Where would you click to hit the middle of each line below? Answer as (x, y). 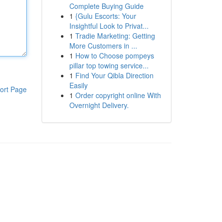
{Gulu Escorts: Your (106, 16)
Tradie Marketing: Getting (115, 36)
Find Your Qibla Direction (114, 75)
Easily (78, 85)
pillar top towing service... (109, 65)
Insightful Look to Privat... (109, 26)
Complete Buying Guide (106, 6)
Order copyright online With (118, 95)
